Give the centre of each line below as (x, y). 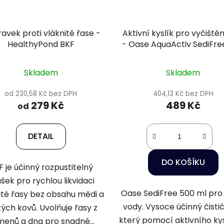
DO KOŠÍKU (183, 162)
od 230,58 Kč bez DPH (41, 94)
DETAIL (41, 136)
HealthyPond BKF (41, 44)
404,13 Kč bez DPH (183, 94)
